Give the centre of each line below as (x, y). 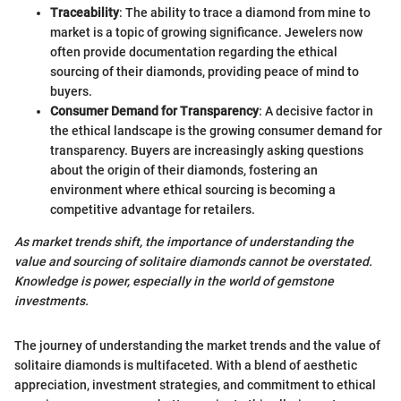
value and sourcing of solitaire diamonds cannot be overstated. (193, 261)
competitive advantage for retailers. (153, 209)
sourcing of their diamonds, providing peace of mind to (205, 71)
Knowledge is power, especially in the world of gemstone (174, 281)
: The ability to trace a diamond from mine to (245, 12)
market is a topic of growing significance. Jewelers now (206, 32)
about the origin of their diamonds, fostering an (184, 170)
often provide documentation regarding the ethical (194, 51)
